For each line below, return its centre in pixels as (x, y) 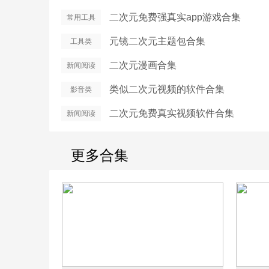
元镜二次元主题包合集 (157, 41)
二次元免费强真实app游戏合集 (175, 17)
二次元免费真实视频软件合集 (172, 113)
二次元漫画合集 (143, 65)
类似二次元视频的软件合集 (167, 89)
